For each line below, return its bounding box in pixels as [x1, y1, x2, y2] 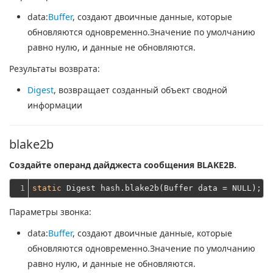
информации [27, 99, 82, 111]
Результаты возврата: [9, 63, 100, 74]
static [32, 183, 62, 193]
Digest [27, 84, 54, 96]
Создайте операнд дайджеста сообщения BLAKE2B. [9, 159, 236, 171]
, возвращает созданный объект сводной [54, 84, 227, 96]
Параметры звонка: [9, 206, 91, 218]
